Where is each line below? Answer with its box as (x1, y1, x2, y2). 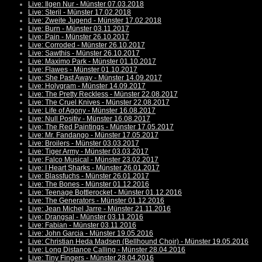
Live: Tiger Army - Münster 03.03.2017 (28, 147, 149, 156)
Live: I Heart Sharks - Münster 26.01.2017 (28, 164, 160, 173)
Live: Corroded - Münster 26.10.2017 (28, 41, 145, 50)
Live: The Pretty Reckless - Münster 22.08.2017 (28, 90, 178, 99)
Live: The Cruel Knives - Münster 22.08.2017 (28, 98, 170, 107)
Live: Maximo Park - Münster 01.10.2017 (28, 57, 156, 66)
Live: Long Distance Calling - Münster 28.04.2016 (28, 246, 185, 254)
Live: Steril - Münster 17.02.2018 (28, 8, 131, 17)
